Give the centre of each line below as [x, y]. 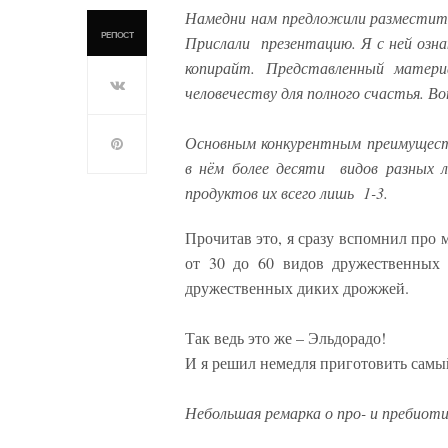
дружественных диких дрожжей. [297, 287]
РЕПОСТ [117, 35]
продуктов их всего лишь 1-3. [286, 192]
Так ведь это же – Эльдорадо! [285, 337]
